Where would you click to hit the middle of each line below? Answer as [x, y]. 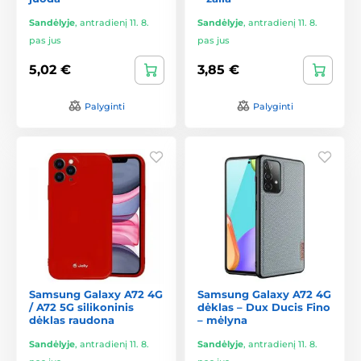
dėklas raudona [72, 320]
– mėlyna [222, 320]
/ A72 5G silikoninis [81, 307]
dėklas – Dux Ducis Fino [264, 307]
